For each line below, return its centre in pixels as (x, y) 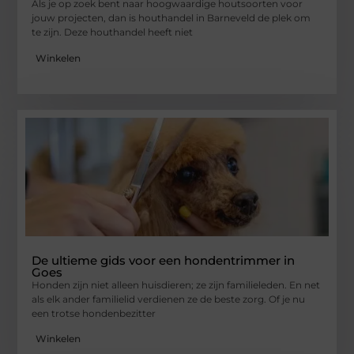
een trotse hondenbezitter (94, 313)
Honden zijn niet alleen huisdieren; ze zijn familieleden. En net (176, 284)
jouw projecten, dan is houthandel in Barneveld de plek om (171, 18)
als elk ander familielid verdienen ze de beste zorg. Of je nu (169, 299)
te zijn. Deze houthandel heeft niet (113, 32)
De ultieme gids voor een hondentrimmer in (164, 260)
